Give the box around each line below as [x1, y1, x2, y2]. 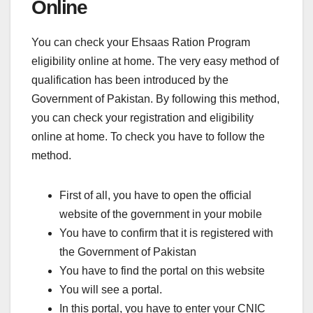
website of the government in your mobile [59, 208, 262, 220]
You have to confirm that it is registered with [59, 226, 273, 239]
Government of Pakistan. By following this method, [31, 92, 279, 105]
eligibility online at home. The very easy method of [31, 54, 279, 67]
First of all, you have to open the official [59, 189, 252, 201]
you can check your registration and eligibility [31, 111, 254, 124]
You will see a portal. [59, 283, 162, 296]
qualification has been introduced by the [31, 73, 228, 86]
